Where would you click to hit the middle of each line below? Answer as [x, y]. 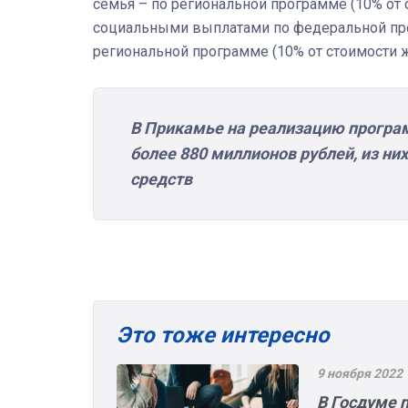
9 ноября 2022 [360, 374]
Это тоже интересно [223, 336]
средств [161, 179]
